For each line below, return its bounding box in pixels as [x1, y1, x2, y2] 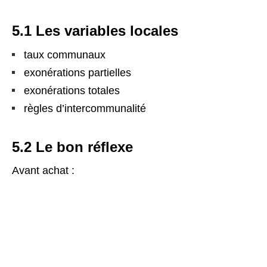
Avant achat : [12, 164, 74, 176]
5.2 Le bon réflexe [12, 138, 133, 155]
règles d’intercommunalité [24, 102, 146, 114]
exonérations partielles [24, 66, 131, 79]
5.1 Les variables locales [12, 22, 178, 39]
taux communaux [24, 48, 105, 61]
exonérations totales [24, 84, 120, 97]
